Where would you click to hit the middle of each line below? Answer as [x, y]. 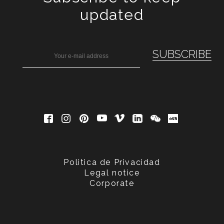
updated [112, 14]
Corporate [112, 183]
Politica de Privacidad [112, 162]
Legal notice [112, 172]
